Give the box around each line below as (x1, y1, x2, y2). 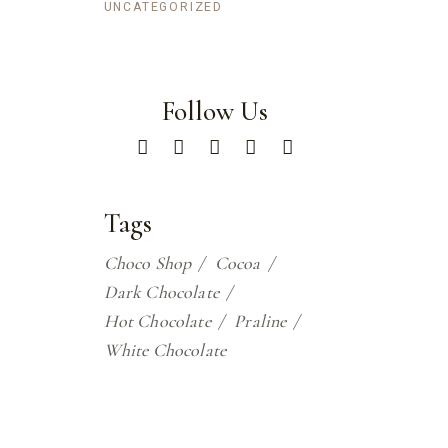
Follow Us (161, 94, 268, 128)
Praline (234, 309, 287, 332)
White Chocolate (103, 338, 227, 361)
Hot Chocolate (103, 309, 211, 332)
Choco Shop (103, 251, 192, 274)
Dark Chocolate (103, 280, 220, 303)
